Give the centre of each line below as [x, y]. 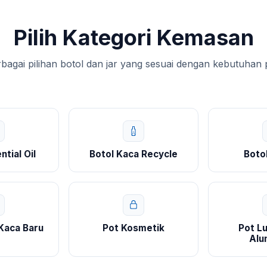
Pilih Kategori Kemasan [133, 38]
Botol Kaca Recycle [133, 154]
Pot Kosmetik [133, 228]
